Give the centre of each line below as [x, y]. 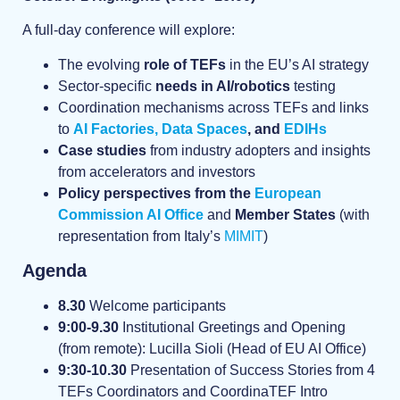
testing [315, 86]
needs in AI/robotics [223, 86]
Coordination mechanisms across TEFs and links [213, 107]
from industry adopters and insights [258, 150]
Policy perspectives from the [156, 193]
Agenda [54, 271]
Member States [285, 214]
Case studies [102, 150]
